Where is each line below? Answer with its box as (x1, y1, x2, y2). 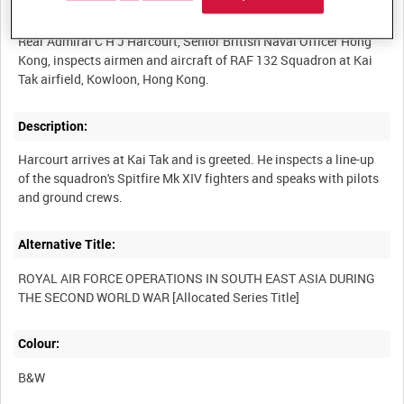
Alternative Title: (18, 236, 116, 252)
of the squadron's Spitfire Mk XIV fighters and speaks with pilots (18, 170, 380, 188)
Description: (18, 118, 88, 133)
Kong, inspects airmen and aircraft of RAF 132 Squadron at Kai (18, 51, 373, 69)
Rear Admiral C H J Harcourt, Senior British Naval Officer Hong (18, 32, 372, 50)
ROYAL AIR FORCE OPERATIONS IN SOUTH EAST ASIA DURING (18, 269, 376, 287)
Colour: (18, 336, 60, 352)
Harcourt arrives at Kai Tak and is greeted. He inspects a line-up (18, 151, 375, 169)
